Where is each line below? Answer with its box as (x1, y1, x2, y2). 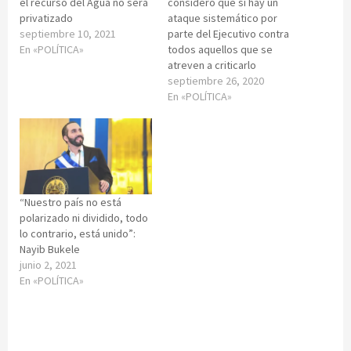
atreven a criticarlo (168, 58, 256, 73)
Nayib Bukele (20, 241, 80, 256)
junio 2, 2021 (20, 257, 77, 272)
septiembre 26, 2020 (168, 74, 264, 89)
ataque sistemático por (168, 11, 277, 26)
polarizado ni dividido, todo (20, 210, 148, 225)
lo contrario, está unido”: (20, 226, 136, 241)
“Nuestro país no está (20, 194, 121, 209)
